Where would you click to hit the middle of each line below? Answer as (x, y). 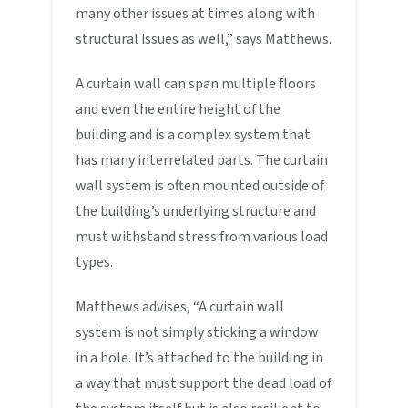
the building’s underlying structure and (196, 211)
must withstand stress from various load (202, 236)
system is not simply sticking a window (198, 332)
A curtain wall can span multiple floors (196, 83)
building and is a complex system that (194, 134)
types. (95, 262)
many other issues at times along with (196, 13)
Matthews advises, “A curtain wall (180, 306)
